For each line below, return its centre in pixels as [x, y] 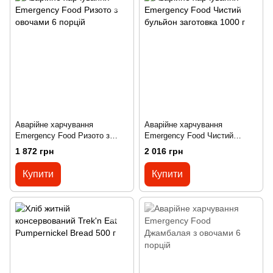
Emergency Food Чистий [189, 136]
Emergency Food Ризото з [62, 136]
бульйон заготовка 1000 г [191, 147]
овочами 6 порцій [47, 147]
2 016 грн [164, 151]
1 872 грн [34, 151]
